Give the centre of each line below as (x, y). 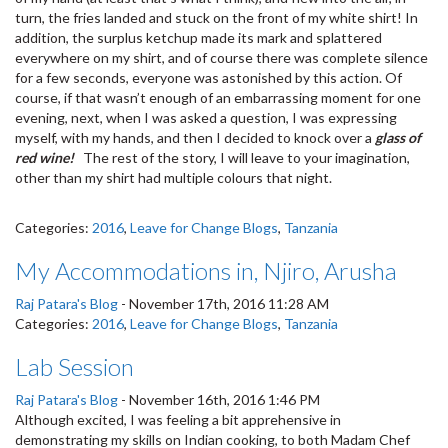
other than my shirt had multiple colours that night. (173, 177)
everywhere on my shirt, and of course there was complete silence (221, 57)
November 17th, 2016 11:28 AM (229, 303)
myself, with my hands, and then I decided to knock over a (195, 137)
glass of (398, 137)
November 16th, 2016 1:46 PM (224, 399)
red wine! (46, 157)
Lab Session (74, 366)
